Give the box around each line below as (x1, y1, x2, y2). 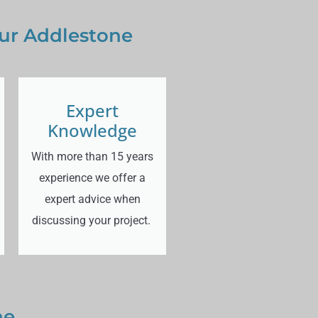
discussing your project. (31, 214, 153, 228)
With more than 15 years (31, 150, 153, 164)
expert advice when (44, 192, 141, 207)
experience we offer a (39, 171, 146, 185)
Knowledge (48, 119, 137, 143)
